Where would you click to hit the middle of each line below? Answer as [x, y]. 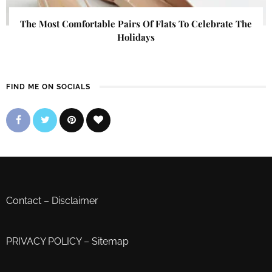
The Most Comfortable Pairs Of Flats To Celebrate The [136, 24]
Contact [24, 201]
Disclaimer [75, 201]
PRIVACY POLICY [44, 242]
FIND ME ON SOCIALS [48, 87]
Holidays [136, 37]
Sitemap [110, 242]
